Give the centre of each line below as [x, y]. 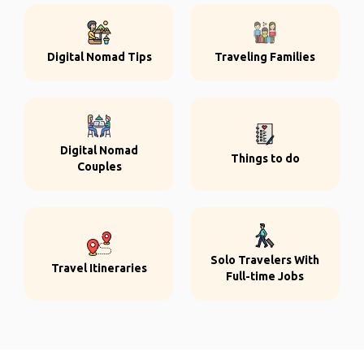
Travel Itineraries [99, 268]
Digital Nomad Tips [99, 57]
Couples [99, 167]
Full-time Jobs [265, 276]
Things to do [265, 158]
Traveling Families [265, 57]
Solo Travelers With [265, 260]
